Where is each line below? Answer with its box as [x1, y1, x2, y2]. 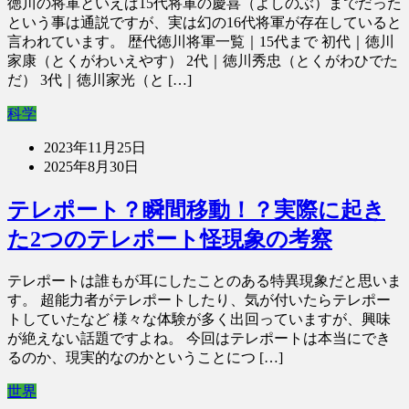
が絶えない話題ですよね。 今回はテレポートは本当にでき [7, 330, 391, 346]
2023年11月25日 [44, 139, 146, 155]
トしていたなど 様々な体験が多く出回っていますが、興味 [7, 310, 391, 327]
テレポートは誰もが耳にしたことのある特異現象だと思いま [7, 272, 402, 288]
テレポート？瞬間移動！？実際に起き [7, 197, 385, 222]
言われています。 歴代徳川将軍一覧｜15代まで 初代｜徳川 [7, 33, 394, 49]
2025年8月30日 [44, 158, 139, 174]
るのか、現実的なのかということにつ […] [7, 349, 283, 365]
